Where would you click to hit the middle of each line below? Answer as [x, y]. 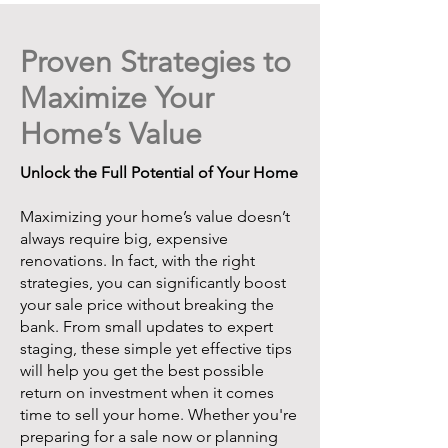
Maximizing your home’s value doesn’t [155, 216]
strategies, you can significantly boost [153, 282]
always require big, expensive [124, 238]
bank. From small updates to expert [146, 326]
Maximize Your [117, 98]
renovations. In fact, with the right [137, 260]
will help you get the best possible [142, 370]
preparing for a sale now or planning [149, 436]
